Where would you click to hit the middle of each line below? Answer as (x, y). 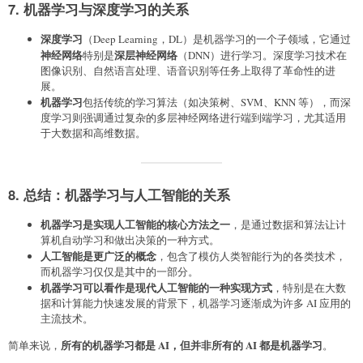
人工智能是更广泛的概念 (98, 255)
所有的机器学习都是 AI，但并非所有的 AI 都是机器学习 (192, 344)
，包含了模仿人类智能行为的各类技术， (251, 256)
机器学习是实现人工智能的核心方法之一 (135, 224)
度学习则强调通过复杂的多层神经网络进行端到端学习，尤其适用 (193, 117)
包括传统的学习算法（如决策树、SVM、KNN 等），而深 (217, 102)
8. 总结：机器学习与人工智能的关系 (119, 194)
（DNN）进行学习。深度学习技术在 (262, 55)
